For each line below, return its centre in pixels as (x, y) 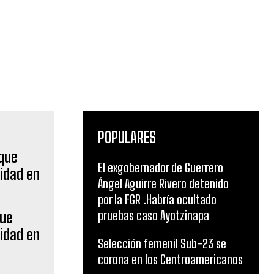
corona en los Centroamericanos (170, 259)
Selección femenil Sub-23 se (162, 243)
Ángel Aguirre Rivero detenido (163, 183)
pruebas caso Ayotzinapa (154, 215)
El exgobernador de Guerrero (161, 168)
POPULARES (127, 137)
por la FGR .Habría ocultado (157, 199)
